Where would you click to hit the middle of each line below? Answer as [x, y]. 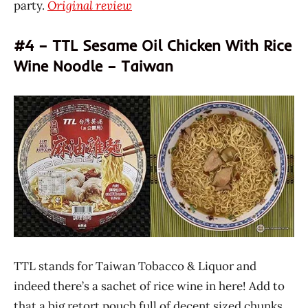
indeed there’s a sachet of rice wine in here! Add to [149, 286]
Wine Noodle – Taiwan [93, 66]
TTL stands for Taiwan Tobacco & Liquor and [135, 266]
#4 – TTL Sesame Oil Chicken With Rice [153, 45]
